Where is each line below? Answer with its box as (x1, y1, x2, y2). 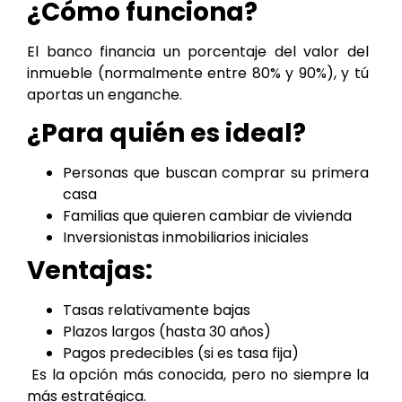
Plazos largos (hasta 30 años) (63, 321, 271, 343)
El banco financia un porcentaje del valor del (27, 40, 369, 62)
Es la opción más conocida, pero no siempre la (27, 364, 369, 386)
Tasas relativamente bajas (63, 300, 250, 321)
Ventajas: (27, 253, 153, 289)
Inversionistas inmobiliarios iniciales (63, 227, 309, 249)
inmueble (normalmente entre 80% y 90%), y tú (27, 62, 369, 83)
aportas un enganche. (27, 83, 182, 105)
